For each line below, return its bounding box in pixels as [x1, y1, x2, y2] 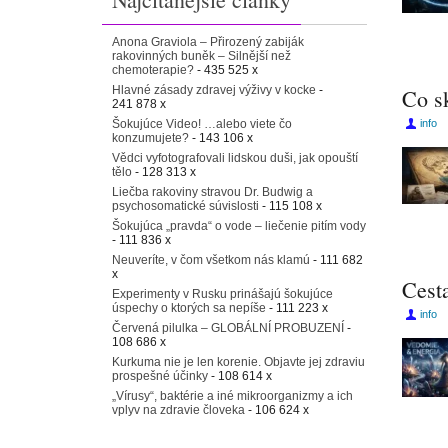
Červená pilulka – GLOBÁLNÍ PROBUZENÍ [112, 321, 344, 335]
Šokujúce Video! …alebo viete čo [112, 117, 292, 131]
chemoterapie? [112, 63, 194, 77]
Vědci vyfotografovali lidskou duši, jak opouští [112, 151, 358, 165]
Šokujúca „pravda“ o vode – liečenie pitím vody [112, 219, 366, 233]
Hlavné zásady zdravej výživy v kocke [112, 83, 316, 97]
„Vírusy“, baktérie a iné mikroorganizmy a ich [112, 389, 353, 403]
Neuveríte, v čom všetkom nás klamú [112, 253, 310, 267]
